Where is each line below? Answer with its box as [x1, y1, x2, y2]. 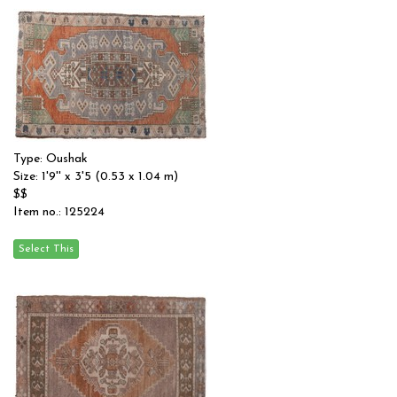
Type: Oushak [13, 152, 88, 166]
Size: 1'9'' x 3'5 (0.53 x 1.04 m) [13, 170, 178, 183]
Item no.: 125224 [13, 206, 105, 219]
